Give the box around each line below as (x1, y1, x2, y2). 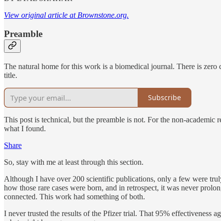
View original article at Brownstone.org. (4, 10, 129, 19)
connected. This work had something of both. (4, 192, 145, 201)
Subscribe (148, 93, 181, 103)
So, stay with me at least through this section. (4, 157, 144, 166)
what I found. (4, 124, 46, 133)
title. (4, 71, 17, 79)
